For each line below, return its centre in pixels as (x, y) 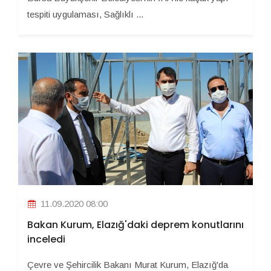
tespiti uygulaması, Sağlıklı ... (85, 14)
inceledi (46, 240)
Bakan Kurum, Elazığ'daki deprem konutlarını (135, 225)
